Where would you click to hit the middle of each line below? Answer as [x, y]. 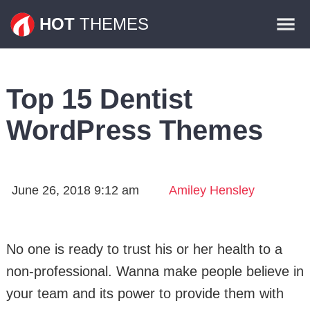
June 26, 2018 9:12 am [75, 190]
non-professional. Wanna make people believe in [155, 271]
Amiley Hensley [211, 190]
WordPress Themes [134, 130]
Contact [281, 81]
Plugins [281, 48]
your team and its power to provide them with [145, 293]
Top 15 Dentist [99, 99]
